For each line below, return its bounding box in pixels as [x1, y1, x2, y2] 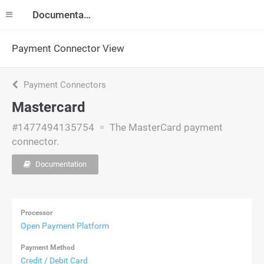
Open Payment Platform [21, 221, 109, 230]
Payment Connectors [21, 80, 106, 90]
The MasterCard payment [107, 121, 223, 133]
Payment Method [21, 243, 75, 252]
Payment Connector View [12, 42, 124, 54]
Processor [21, 209, 52, 217]
